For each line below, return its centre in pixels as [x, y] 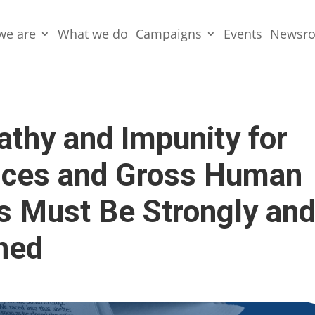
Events [243, 34]
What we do [92, 34]
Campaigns [168, 34]
